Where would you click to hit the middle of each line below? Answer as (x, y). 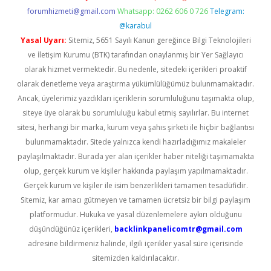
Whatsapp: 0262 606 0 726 (162, 11)
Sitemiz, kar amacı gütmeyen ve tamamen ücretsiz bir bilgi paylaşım (135, 200)
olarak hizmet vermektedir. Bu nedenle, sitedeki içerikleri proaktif (135, 69)
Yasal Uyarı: (43, 40)
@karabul (135, 26)
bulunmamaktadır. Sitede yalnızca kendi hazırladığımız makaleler (135, 142)
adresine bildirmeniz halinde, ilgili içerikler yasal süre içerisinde (135, 243)
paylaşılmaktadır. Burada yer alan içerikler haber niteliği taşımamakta (135, 156)
